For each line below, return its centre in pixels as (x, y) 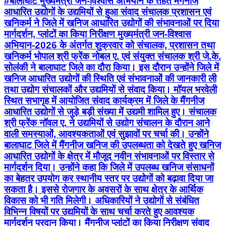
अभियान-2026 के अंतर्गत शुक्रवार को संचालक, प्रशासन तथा (109, 45)
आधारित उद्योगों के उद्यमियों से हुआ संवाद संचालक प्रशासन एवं (108, 12)
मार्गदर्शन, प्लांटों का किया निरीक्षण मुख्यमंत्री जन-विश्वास (98, 34)
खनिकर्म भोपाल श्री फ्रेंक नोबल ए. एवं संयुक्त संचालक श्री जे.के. (112, 56)
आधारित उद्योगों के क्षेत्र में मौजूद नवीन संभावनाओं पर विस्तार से (109, 156)
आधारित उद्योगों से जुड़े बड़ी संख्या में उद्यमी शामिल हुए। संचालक (110, 112)
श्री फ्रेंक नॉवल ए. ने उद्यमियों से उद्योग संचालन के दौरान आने (107, 123)
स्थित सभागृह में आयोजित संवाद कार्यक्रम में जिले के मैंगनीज (104, 101)
